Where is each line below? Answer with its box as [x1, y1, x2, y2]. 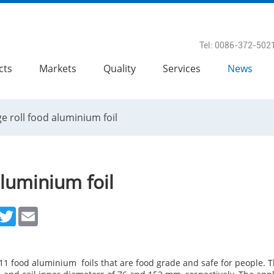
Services [163, 62, 201, 75]
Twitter [16, 206, 40, 217]
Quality [103, 62, 136, 75]
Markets [39, 62, 76, 75]
